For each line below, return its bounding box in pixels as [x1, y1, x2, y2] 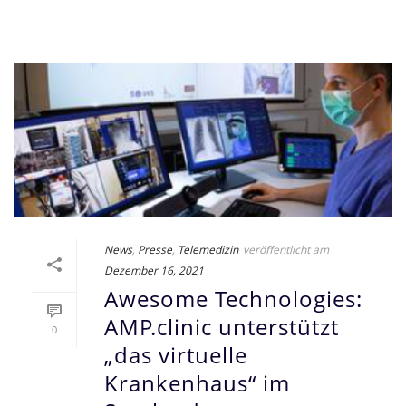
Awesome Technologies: [104, 285, 362, 314]
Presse [138, 242, 172, 257]
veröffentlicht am [243, 242, 329, 257]
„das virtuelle [104, 341, 247, 371]
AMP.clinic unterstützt [104, 313, 339, 343]
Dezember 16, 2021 [104, 263, 204, 278]
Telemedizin [178, 242, 238, 257]
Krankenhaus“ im [104, 369, 290, 399]
